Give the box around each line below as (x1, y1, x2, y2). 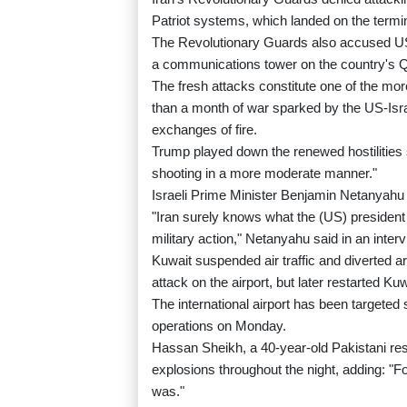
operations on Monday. (152, 318, 286, 334)
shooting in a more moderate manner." (152, 165, 377, 182)
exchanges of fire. (152, 122, 257, 138)
